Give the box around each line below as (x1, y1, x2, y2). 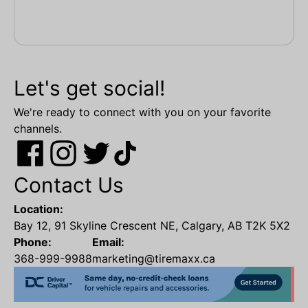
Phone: (14, 235, 52, 250)
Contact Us (14, 173, 124, 198)
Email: (92, 235, 124, 250)
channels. (14, 122, 62, 136)
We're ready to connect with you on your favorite (14, 105, 271, 120)
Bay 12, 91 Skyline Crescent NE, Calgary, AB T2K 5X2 (14, 219, 290, 233)
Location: (14, 202, 63, 217)
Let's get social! (14, 76, 165, 101)
